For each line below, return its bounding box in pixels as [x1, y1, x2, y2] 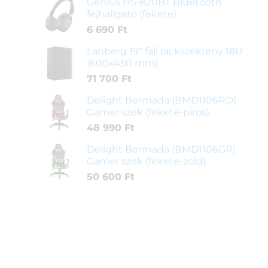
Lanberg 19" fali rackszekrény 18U [86, 45, 243, 57]
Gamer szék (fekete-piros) [86, 106, 209, 118]
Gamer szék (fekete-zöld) [86, 156, 206, 167]
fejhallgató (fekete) [86, 8, 176, 20]
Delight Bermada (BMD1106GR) [86, 144, 236, 156]
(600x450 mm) [86, 57, 158, 69]
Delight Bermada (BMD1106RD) [86, 95, 236, 106]
